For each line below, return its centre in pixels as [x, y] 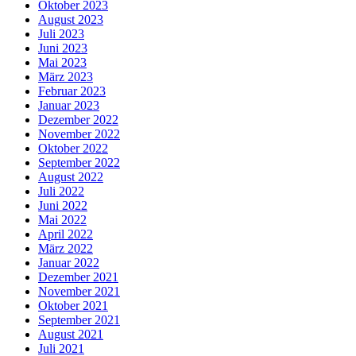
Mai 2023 [62, 62]
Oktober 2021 [73, 305]
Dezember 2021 [78, 277]
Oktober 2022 [73, 148]
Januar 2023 [69, 105]
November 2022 [79, 133]
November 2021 [79, 291]
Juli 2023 [61, 33]
